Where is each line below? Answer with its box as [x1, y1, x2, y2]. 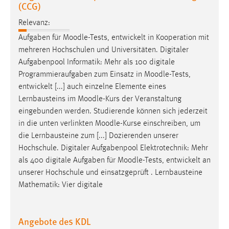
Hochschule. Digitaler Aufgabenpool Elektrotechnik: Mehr [18, 144, 208, 152]
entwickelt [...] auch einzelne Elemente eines [18, 82, 166, 91]
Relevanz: [18, 18, 50, 27]
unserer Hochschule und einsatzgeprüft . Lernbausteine [18, 168, 202, 177]
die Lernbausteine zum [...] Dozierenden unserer [18, 131, 178, 140]
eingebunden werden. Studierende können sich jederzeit [18, 107, 208, 116]
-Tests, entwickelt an [143, 156, 211, 165]
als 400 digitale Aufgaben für [18, 156, 118, 165]
